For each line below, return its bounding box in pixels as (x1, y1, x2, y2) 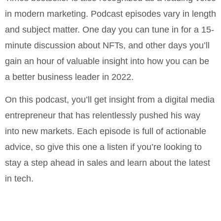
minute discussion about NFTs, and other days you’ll (5, 40, 210, 50)
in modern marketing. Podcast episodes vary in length (5, 8, 216, 19)
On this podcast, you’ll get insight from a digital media (5, 94, 215, 105)
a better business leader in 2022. (5, 72, 134, 82)
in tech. (5, 173, 34, 184)
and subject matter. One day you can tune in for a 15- (5, 24, 214, 35)
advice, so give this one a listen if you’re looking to (5, 142, 202, 152)
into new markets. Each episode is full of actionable (5, 126, 206, 136)
